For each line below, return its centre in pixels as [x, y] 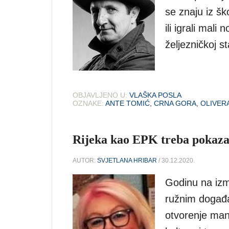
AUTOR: [85, 160]
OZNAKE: [88, 104]
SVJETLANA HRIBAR [127, 160]
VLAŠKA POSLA [155, 95]
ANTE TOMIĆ [128, 104]
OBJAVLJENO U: [100, 95]
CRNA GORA [175, 104]
